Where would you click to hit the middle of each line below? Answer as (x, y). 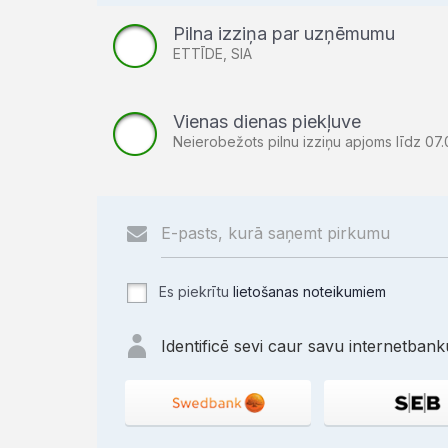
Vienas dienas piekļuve (267, 121)
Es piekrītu (194, 291)
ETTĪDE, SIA (212, 53)
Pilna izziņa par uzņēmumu (284, 33)
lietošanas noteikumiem (309, 291)
